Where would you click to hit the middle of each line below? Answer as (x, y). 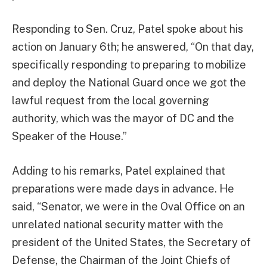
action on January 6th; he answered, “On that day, (133, 47)
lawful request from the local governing (111, 101)
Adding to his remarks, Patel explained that (119, 171)
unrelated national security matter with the (118, 225)
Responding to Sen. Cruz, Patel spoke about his (128, 29)
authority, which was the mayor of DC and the (123, 119)
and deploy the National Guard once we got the (129, 83)
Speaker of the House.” (69, 136)
